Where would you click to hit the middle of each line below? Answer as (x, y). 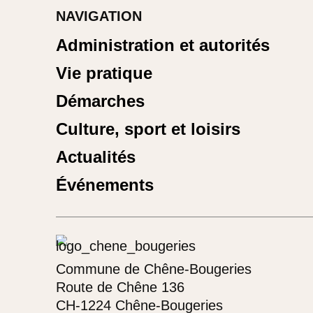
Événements (105, 184)
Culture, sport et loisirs (148, 129)
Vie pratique (104, 73)
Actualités (96, 156)
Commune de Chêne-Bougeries (154, 269)
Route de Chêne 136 (120, 287)
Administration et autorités (163, 45)
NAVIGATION (99, 16)
